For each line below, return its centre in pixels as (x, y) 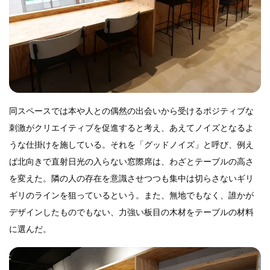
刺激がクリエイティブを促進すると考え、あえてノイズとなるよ (131, 128)
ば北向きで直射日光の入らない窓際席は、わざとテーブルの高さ (131, 162)
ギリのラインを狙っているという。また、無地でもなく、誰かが (131, 195)
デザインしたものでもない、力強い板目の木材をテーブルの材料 (131, 212)
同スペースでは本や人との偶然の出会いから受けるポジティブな (131, 111)
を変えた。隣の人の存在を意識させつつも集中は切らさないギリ (131, 178)
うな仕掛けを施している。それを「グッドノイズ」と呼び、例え (131, 145)
